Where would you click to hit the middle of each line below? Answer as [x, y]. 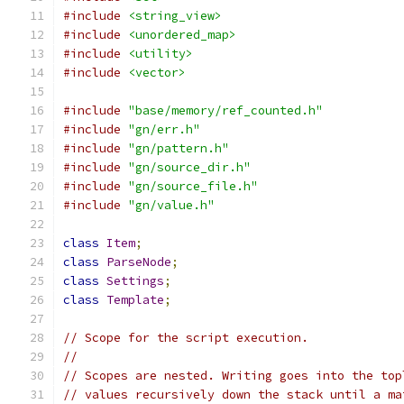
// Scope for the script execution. [186, 338]
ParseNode [139, 262]
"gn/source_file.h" [193, 186]
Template [135, 300]
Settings [135, 281]
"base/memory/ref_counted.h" [225, 110]
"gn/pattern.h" [179, 148]
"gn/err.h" [164, 129]
